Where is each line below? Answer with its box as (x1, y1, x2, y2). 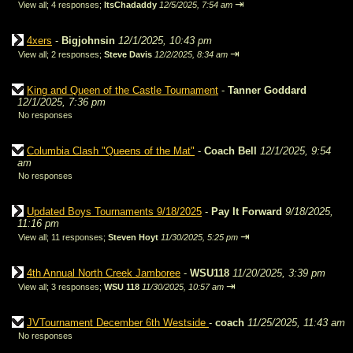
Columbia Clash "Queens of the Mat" (27, 145, 195, 157)
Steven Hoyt (108, 232, 158, 242)
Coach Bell (204, 145, 257, 157)
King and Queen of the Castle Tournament (27, 84, 218, 96)
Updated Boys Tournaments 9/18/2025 (27, 206, 202, 217)
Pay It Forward (211, 206, 282, 217)
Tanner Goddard (228, 84, 307, 96)
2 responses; (51, 50, 104, 59)
